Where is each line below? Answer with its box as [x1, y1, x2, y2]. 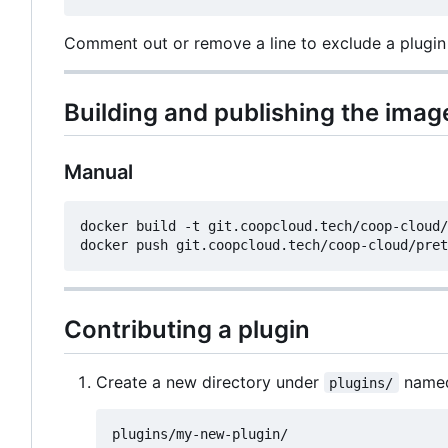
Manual [64, 160, 133, 185]
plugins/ [329, 374, 394, 391]
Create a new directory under [96, 371, 324, 392]
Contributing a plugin [64, 315, 310, 345]
